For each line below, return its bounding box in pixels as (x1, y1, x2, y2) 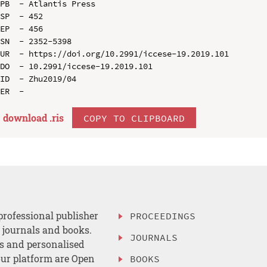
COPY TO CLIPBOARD (83, 111, 185, 124)
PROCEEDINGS (130, 210, 196, 222)
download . (2, 111, 52, 124)
